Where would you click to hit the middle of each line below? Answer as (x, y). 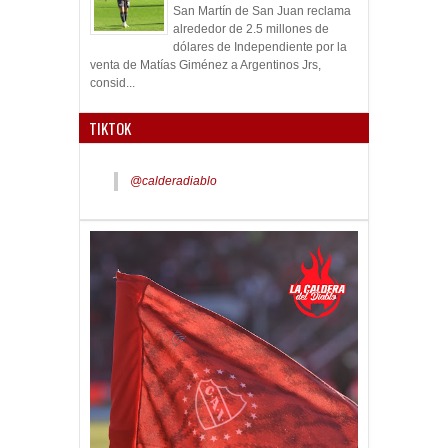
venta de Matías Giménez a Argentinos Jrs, (205, 64)
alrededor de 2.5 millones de (251, 28)
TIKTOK (110, 127)
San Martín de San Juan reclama (262, 10)
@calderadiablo (173, 180)
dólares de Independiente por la (260, 46)
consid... (112, 82)
